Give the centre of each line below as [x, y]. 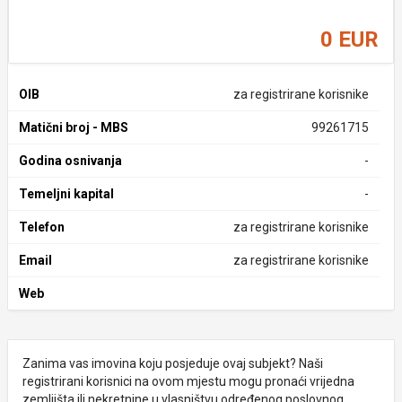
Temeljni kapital [66, 194]
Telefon [42, 227]
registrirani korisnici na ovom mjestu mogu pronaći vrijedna [188, 381]
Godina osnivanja [70, 161]
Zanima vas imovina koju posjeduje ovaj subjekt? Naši [173, 363]
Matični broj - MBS [74, 127]
